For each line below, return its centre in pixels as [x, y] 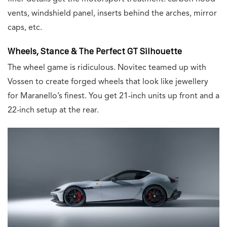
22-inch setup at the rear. [54, 111]
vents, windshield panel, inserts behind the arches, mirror [112, 14]
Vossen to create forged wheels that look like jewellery [108, 82]
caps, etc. [25, 28]
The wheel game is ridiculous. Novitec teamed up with [107, 68]
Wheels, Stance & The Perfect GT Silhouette [95, 51]
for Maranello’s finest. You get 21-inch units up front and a [113, 97]
